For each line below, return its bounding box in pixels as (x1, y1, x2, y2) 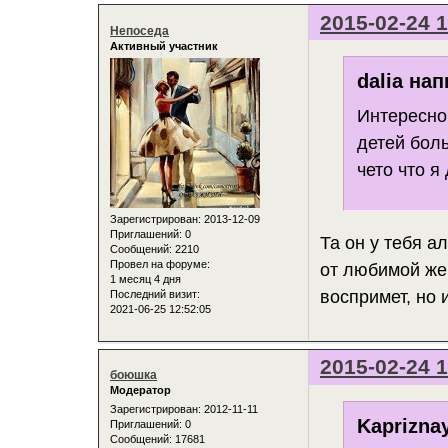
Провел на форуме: (110, 258, 210, 271)
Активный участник (110, 39, 218, 52)
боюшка (110, 368, 157, 383)
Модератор (110, 384, 171, 397)
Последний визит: (110, 288, 200, 301)
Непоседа (110, 23, 169, 38)
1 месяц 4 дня (110, 273, 181, 286)
